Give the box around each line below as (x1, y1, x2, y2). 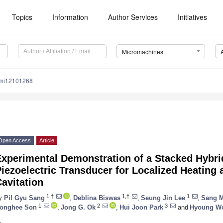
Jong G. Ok (61, 203, 96, 211)
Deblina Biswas (73, 194, 120, 202)
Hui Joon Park (119, 203, 163, 211)
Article (39, 137, 54, 144)
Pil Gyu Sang (4, 194, 45, 202)
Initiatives (178, 12, 208, 22)
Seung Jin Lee (141, 194, 185, 202)
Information (52, 12, 89, 22)
